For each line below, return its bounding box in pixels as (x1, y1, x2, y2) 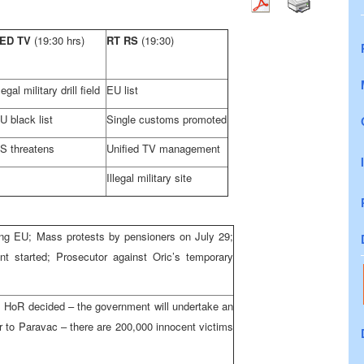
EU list (106, 82, 138, 97)
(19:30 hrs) (34, 32, 84, 48)
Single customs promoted (106, 111, 227, 127)
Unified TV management (106, 141, 220, 156)
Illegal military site (106, 170, 192, 185)
